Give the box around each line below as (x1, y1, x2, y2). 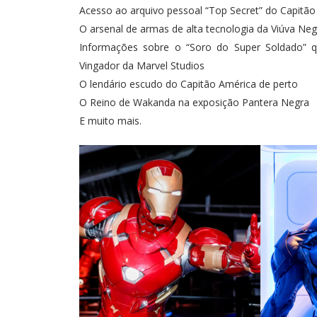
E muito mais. (79, 114, 142, 128)
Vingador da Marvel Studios (79, 59, 204, 73)
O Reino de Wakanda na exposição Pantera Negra (79, 96, 309, 110)
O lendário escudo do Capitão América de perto (79, 77, 298, 91)
